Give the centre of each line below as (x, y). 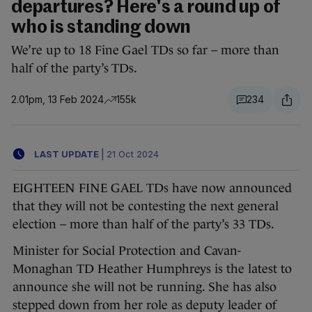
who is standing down (101, 28)
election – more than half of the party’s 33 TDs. (145, 225)
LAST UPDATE (67, 154)
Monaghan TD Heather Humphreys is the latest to (152, 269)
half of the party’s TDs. (75, 69)
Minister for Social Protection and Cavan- (127, 251)
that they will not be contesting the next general (146, 206)
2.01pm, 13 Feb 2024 (57, 100)
